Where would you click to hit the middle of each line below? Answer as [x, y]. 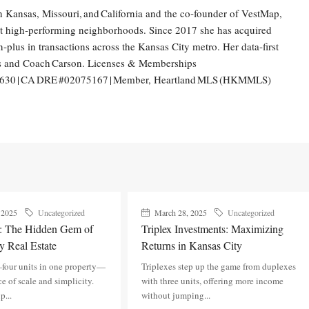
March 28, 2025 [180, 212]
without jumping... [176, 295]
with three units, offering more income [213, 281]
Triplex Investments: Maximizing [213, 229]
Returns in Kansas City [192, 245]
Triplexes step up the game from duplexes [219, 266]
